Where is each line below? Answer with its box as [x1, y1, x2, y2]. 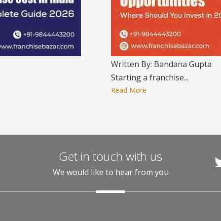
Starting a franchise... [111, 72, 188, 83]
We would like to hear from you [52, 167, 169, 178]
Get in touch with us [59, 148, 162, 164]
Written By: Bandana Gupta [111, 59, 212, 70]
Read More [111, 85, 147, 95]
